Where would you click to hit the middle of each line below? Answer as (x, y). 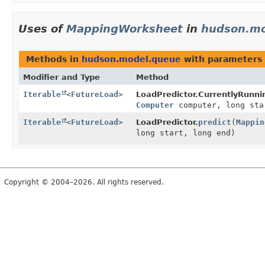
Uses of (42, 28)
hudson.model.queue (131, 59)
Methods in (54, 59)
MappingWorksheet (125, 28)
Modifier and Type (62, 77)
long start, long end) (185, 132)
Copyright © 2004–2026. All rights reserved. (84, 182)
